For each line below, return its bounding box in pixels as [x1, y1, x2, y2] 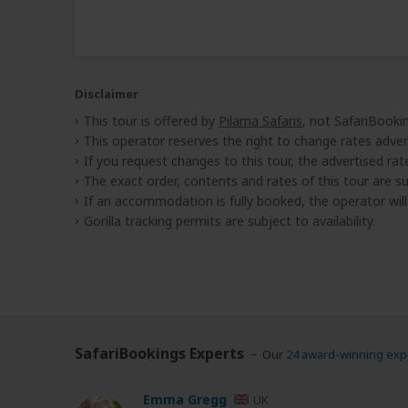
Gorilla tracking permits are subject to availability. [84, 212, 375, 230]
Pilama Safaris [219, 112, 302, 130]
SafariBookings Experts [75, 342, 244, 363]
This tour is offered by [84, 112, 219, 130]
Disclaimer [75, 86, 138, 103]
